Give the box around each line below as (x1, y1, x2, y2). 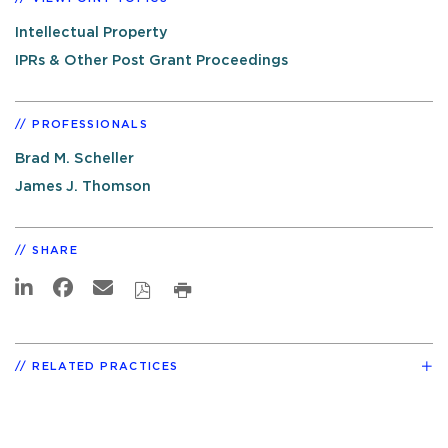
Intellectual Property (15, 24, 168, 40)
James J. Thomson (15, 179, 151, 195)
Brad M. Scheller (15, 151, 134, 167)
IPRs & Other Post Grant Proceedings (15, 53, 288, 69)
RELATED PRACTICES (32, 360, 179, 372)
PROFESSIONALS (32, 119, 148, 131)
